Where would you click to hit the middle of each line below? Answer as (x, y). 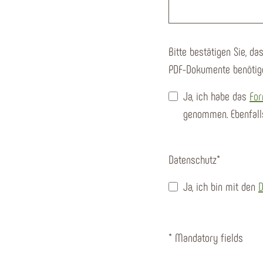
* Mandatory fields (206, 237)
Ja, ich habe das (216, 95)
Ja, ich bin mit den (221, 186)
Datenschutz (193, 159)
